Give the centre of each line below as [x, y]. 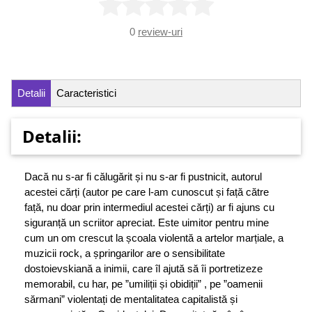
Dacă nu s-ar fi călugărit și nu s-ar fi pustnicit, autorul [143, 176]
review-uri [160, 32]
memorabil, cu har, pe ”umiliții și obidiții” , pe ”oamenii [143, 283]
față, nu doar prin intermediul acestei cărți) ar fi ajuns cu [149, 207]
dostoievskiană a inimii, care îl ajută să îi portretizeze [143, 268]
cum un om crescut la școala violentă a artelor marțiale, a [154, 237]
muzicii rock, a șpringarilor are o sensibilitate [125, 253]
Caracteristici [86, 93]
